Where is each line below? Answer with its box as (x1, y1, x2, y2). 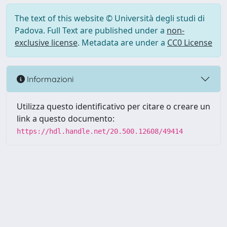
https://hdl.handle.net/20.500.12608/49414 (17, 127, 183, 135)
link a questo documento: (17, 113, 115, 124)
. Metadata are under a (78, 37, 167, 48)
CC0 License (167, 37, 212, 48)
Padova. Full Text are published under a (15, 25, 167, 36)
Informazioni (25, 73, 73, 84)
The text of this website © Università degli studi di (15, 13, 205, 24)
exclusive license (15, 37, 78, 48)
